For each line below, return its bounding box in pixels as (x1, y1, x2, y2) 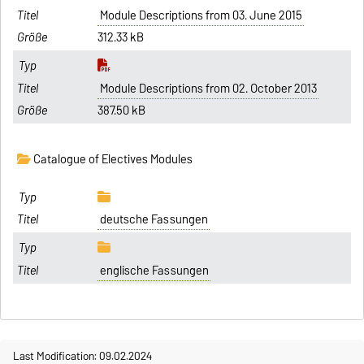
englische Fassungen (99, 260, 209, 280)
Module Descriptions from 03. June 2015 (99, 6, 302, 26)
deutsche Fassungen (99, 210, 208, 230)
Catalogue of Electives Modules (30, 149, 193, 169)
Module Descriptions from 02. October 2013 (99, 78, 317, 98)
